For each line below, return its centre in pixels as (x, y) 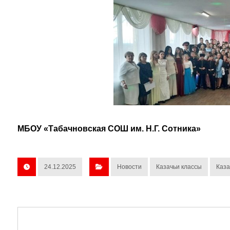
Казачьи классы (179, 167)
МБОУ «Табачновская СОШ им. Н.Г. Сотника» (109, 128)
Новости (129, 167)
